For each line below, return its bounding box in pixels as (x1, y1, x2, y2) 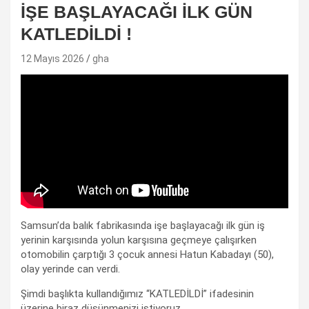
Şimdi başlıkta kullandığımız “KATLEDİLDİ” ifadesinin (21, 287, 254, 300)
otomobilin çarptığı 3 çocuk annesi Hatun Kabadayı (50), (21, 248, 274, 261)
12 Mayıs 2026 (21, 52, 84, 64)
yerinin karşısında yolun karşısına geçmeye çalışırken (21, 233, 257, 246)
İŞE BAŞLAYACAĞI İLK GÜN (21, 1, 252, 21)
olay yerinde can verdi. (21, 262, 120, 275)
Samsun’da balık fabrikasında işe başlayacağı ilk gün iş (21, 219, 265, 232)
